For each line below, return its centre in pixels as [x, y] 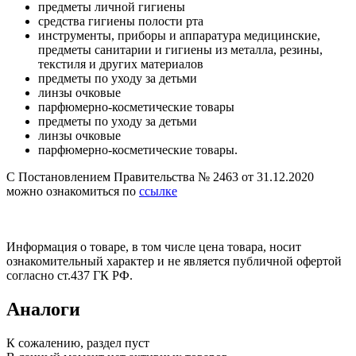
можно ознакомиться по [73, 191]
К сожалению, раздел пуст [78, 342]
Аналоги [43, 309]
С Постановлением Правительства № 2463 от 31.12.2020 [160, 176]
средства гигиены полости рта [121, 21]
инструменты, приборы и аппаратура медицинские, [179, 35]
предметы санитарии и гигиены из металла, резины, [180, 49]
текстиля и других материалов [121, 64]
